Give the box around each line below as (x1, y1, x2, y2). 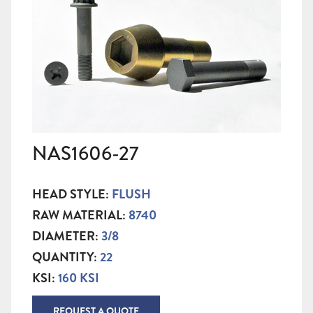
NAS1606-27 (32, 140, 138, 168)
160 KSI (58, 269, 99, 288)
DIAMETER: (32, 227, 101, 246)
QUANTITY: (32, 248, 100, 267)
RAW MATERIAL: (32, 206, 129, 225)
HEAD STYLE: (32, 185, 112, 204)
